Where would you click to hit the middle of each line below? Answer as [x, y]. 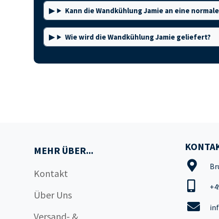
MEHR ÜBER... [63, 150]
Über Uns [53, 195]
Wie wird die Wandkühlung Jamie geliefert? [138, 37]
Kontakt [51, 173]
